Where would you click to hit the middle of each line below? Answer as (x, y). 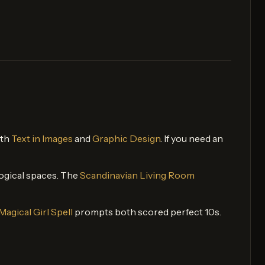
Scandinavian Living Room (137, 175)
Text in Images (42, 138)
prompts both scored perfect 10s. (147, 211)
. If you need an (192, 138)
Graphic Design (126, 138)
